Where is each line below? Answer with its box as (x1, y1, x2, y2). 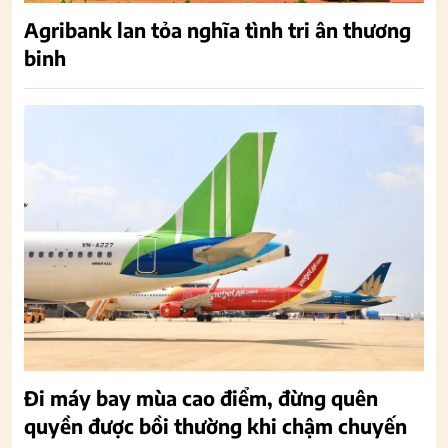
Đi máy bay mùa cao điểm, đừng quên (24, 385, 378, 411)
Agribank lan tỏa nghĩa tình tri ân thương (24, 16, 411, 42)
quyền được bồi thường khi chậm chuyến (24, 413, 407, 439)
